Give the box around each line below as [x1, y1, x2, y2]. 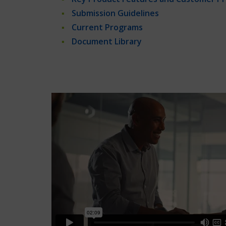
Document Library [72, 36, 142, 47]
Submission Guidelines [72, 8, 159, 19]
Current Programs [72, 22, 143, 33]
